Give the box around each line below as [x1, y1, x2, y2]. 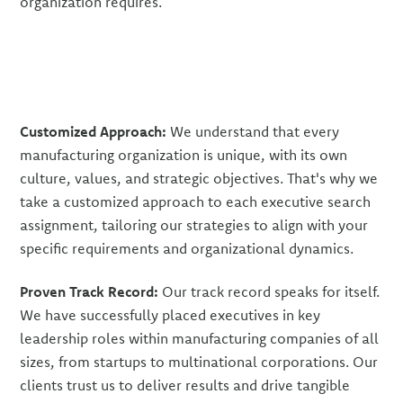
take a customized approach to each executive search [20, 192, 372, 210]
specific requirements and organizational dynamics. [20, 238, 354, 257]
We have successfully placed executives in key [20, 305, 321, 324]
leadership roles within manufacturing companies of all [20, 328, 380, 347]
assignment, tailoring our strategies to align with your [20, 215, 369, 234]
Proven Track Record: [20, 282, 159, 300]
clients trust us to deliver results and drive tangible [20, 375, 351, 394]
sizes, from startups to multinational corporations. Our [20, 352, 379, 371]
